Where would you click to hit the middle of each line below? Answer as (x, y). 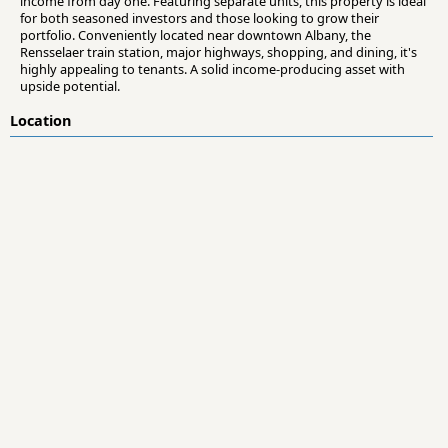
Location (40, 121)
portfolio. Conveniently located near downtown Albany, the (195, 35)
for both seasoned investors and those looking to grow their (199, 18)
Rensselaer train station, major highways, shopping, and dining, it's (218, 52)
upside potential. (70, 86)
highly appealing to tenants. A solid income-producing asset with (212, 69)
